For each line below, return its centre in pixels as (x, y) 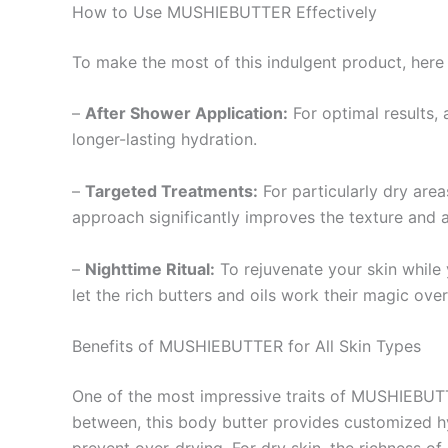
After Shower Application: (186, 113)
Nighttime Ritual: (150, 268)
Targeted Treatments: (171, 190)
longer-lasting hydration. (164, 139)
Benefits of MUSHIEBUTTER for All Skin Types (246, 346)
